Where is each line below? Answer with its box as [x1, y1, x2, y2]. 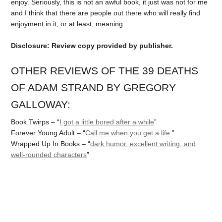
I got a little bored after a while [59, 118, 155, 126]
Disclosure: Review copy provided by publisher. [11, 42, 173, 50]
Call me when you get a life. [85, 129, 172, 137]
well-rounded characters [11, 151, 87, 159]
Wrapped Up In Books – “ [11, 140, 91, 148]
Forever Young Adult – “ [11, 129, 86, 137]
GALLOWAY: [11, 99, 71, 111]
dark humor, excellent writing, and [90, 140, 196, 148]
